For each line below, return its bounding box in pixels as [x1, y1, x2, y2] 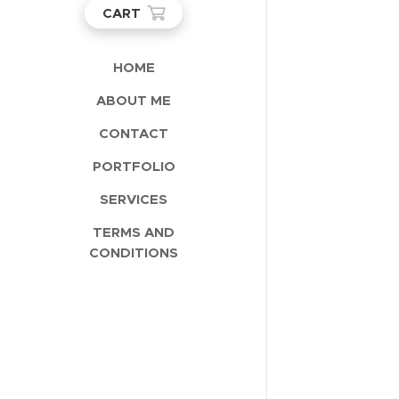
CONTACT [99, 125, 168, 142]
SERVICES [100, 191, 167, 208]
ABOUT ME [96, 92, 171, 109]
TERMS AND [93, 224, 175, 240]
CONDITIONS [89, 244, 178, 261]
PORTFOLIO [92, 158, 175, 175]
